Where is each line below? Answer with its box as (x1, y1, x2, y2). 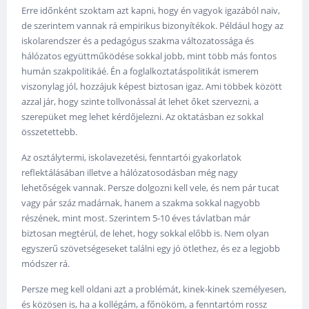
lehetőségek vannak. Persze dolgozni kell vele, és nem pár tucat (21, 181, 280, 195)
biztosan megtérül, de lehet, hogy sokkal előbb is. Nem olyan (21, 227, 270, 240)
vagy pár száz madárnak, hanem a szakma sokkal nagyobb (21, 197, 261, 210)
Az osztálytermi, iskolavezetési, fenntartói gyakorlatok (21, 151, 242, 164)
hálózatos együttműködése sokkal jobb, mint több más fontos (21, 50, 277, 63)
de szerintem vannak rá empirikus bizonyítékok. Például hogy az (21, 19, 284, 32)
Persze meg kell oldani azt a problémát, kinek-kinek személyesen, (21, 283, 287, 296)
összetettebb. (21, 126, 78, 139)
